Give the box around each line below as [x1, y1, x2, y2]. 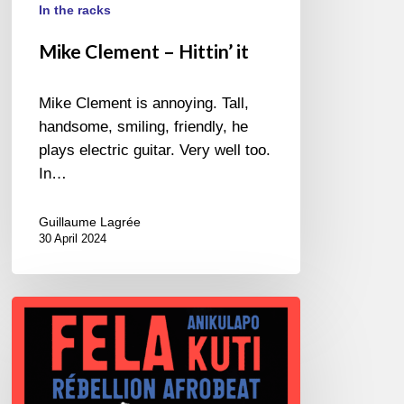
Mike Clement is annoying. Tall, [39, 94, 250, 112]
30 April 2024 [39, 231, 107, 245]
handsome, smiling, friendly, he [39, 117, 249, 135]
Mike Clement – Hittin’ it [39, 39, 250, 62]
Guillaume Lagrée [39, 214, 142, 229]
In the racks [39, 2, 112, 17]
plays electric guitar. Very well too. [39, 141, 271, 159]
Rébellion [11, 344, 74, 363]
